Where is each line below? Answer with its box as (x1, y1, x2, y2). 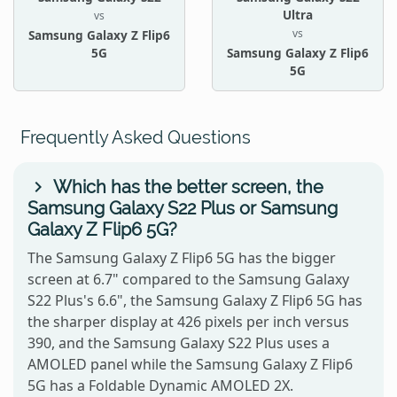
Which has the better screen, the (49, 175, 323, 198)
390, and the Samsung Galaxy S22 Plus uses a (27, 332, 330, 353)
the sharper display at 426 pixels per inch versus (27, 311, 349, 331)
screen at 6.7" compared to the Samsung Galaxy (27, 269, 349, 289)
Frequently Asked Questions (20, 126, 251, 148)
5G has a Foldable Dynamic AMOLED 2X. (27, 375, 293, 395)
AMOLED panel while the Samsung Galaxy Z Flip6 (27, 354, 353, 374)
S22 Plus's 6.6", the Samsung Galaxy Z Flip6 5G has (27, 290, 362, 310)
